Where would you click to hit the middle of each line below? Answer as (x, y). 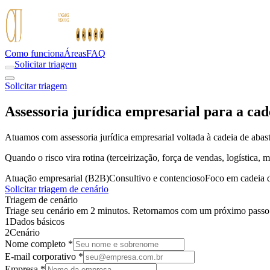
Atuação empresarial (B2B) (57, 178)
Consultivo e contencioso (157, 178)
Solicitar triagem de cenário (57, 189)
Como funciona (34, 53)
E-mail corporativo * (44, 256)
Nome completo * (39, 243)
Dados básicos (37, 221)
